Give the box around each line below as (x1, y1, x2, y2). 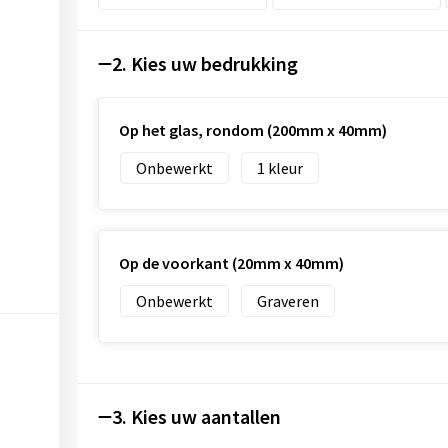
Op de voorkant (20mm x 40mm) (118, 253, 344, 273)
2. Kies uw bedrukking (111, 51, 298, 76)
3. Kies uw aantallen (111, 404, 281, 429)
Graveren (256, 291, 319, 311)
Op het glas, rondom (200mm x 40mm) (118, 120, 387, 140)
